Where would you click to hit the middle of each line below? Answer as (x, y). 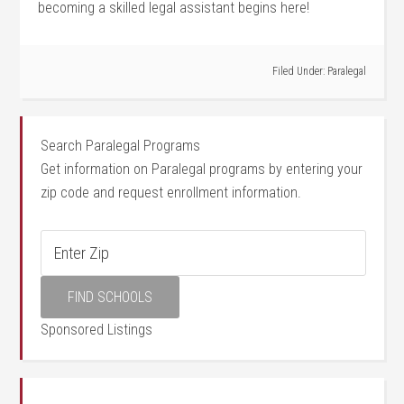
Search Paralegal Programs (121, 146)
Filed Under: (299, 71)
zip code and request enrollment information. (171, 193)
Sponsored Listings (97, 330)
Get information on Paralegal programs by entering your (202, 169)
